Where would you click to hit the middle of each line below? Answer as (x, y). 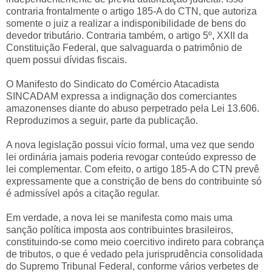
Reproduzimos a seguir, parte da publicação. (102, 120)
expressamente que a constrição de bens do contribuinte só (134, 181)
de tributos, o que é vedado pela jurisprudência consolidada (134, 254)
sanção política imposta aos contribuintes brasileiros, (120, 229)
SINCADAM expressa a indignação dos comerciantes (121, 96)
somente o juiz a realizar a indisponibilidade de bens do (126, 23)
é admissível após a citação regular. (83, 193)
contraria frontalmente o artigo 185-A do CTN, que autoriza (131, 11)
